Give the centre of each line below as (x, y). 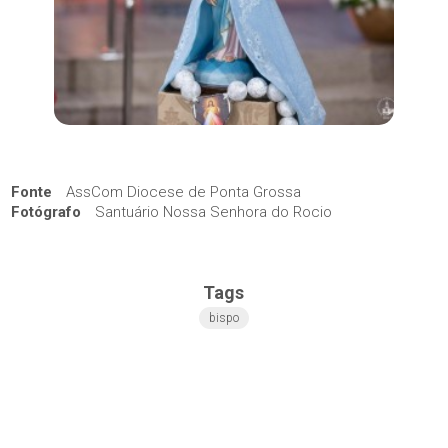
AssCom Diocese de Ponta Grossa (182, 192)
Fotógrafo (46, 212)
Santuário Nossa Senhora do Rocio (212, 212)
